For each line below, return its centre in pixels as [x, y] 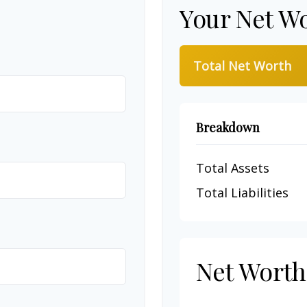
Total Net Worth [242, 66]
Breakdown [228, 127]
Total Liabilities [242, 193]
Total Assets [233, 168]
